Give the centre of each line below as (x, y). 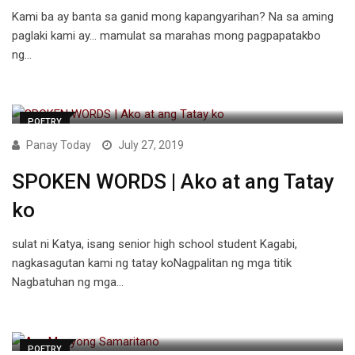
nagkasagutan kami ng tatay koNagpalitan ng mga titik (152, 263)
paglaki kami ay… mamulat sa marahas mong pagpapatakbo (166, 36)
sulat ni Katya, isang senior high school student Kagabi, (155, 244)
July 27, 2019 (151, 145)
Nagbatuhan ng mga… (68, 282)
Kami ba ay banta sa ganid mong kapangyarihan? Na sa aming (173, 17)
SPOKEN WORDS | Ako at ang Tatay (173, 182)
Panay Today (59, 145)
